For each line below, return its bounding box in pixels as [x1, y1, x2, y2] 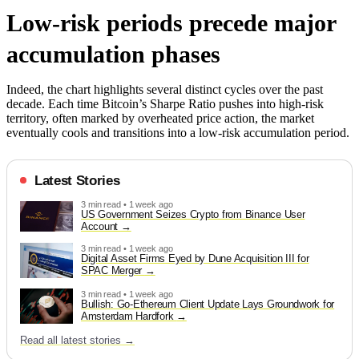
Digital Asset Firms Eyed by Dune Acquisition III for [81, 252, 309, 264]
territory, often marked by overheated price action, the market [6, 111, 314, 125]
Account [81, 220, 121, 232]
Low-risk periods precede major [6, 9, 336, 36]
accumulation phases [6, 40, 220, 67]
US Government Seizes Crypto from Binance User [81, 208, 305, 220]
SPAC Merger [81, 264, 145, 276]
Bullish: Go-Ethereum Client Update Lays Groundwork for [81, 297, 335, 310]
